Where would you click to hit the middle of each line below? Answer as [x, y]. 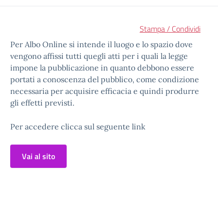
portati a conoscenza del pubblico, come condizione [105, 79]
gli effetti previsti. [42, 103]
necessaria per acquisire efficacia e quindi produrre [105, 91]
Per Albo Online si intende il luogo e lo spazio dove [101, 44]
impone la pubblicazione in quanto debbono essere [102, 68]
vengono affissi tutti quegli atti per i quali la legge [99, 56]
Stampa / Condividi [170, 29]
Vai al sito [38, 156]
